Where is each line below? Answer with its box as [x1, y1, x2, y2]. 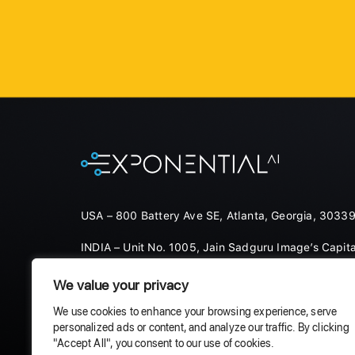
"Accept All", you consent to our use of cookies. [53, 335, 275, 350]
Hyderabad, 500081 [81, 257, 190, 269]
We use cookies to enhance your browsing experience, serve [53, 303, 338, 319]
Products [81, 302, 136, 321]
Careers [271, 302, 319, 321]
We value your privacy [53, 275, 189, 294]
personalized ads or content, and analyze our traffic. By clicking [53, 319, 349, 334]
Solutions [174, 302, 232, 321]
